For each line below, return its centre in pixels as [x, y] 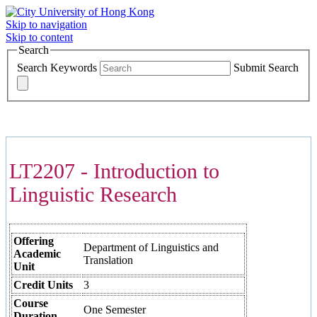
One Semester [115, 309]
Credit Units [43, 284]
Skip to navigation [46, 24]
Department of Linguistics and [151, 247]
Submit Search [266, 67]
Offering [34, 241]
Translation [108, 260]
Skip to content [39, 37]
